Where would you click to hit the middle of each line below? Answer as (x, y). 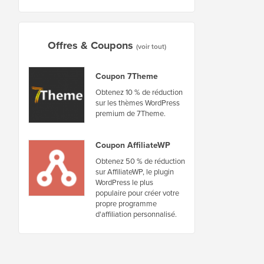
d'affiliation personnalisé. (136, 214)
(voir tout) (151, 46)
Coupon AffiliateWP (133, 145)
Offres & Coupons (90, 45)
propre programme (126, 203)
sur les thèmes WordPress (138, 103)
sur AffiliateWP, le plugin (135, 171)
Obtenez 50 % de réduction (140, 161)
